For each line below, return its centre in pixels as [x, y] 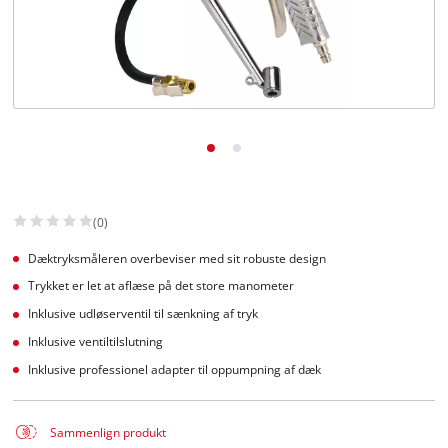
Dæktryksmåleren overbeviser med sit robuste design [177, 258]
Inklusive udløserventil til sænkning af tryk [143, 314]
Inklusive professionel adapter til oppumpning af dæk [175, 369]
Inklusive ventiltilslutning [96, 341]
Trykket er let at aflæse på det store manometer [161, 286]
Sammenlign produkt [107, 432]
